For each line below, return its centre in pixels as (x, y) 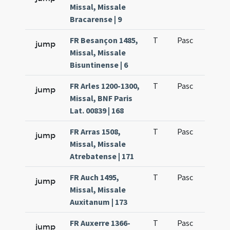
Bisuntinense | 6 (99, 65)
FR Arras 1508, (95, 131)
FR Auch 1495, (95, 177)
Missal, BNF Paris (101, 98)
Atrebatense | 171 (102, 156)
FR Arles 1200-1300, (105, 86)
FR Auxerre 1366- (100, 223)
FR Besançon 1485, (104, 40)
